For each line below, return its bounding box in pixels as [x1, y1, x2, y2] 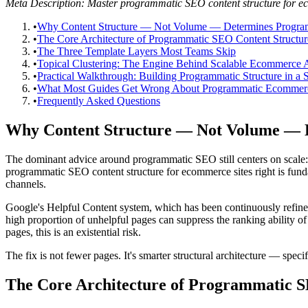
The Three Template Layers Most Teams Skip [37, 45, 236, 57]
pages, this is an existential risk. [5, 225, 141, 238]
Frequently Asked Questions [37, 94, 160, 107]
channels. [5, 177, 46, 190]
